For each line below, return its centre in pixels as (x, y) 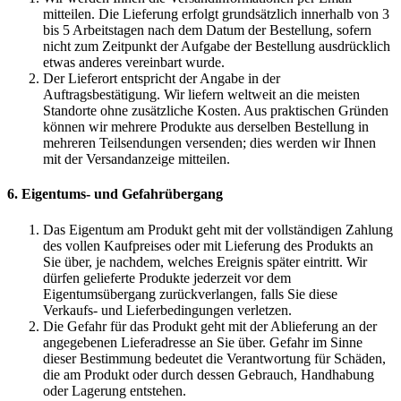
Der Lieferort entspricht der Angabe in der (162, 79)
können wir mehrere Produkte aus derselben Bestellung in (206, 127)
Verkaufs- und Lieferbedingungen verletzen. (167, 310)
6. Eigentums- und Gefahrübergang (115, 194)
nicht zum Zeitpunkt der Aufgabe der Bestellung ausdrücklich (217, 47)
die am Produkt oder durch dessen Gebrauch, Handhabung (209, 374)
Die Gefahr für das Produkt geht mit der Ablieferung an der (210, 326)
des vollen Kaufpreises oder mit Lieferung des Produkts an (208, 245)
